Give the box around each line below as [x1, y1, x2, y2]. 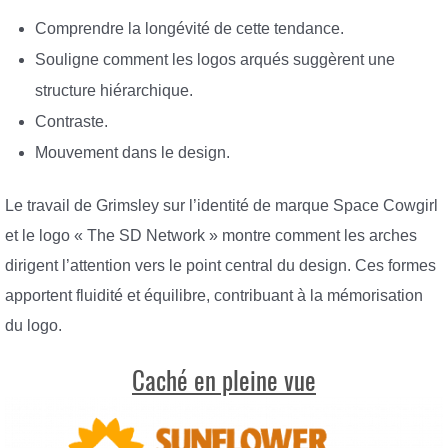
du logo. [5, 317, 62, 335]
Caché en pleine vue [132, 363, 316, 398]
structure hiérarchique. [35, 81, 193, 99]
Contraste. [35, 112, 108, 130]
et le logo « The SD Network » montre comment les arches [5, 227, 417, 245]
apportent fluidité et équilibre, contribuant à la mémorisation [5, 287, 423, 305]
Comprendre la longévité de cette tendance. [35, 19, 344, 37]
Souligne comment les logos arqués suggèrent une [35, 50, 395, 68]
